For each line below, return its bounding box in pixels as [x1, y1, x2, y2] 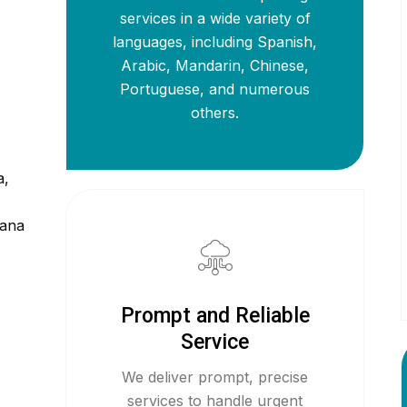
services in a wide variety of [119, 9, 311, 27]
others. [191, 104, 240, 122]
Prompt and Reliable [120, 303, 310, 328]
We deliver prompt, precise [122, 368, 309, 386]
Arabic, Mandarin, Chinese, [121, 56, 310, 74]
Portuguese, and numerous [120, 80, 311, 98]
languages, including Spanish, [113, 33, 318, 51]
